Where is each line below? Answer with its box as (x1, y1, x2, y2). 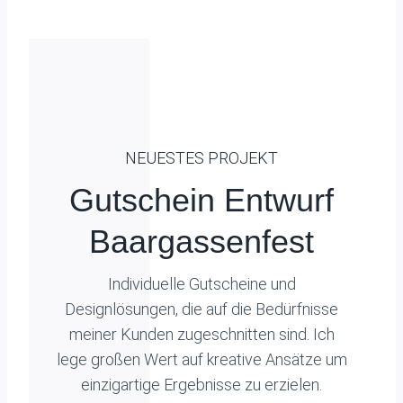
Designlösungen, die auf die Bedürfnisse (65, 300, 338, 318)
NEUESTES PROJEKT (125, 148, 278, 167)
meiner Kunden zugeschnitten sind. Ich (68, 325, 335, 344)
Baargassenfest (89, 223, 314, 260)
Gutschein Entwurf (69, 182, 334, 219)
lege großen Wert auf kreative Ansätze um (56, 350, 347, 369)
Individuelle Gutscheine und (107, 274, 296, 293)
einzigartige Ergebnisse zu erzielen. (81, 375, 322, 394)
